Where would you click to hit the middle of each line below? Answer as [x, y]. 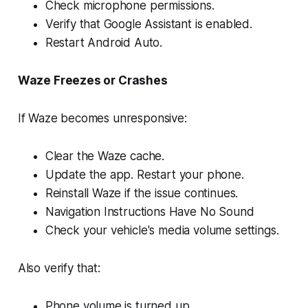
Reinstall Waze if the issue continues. [143, 193]
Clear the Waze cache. [105, 156]
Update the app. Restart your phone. [146, 174]
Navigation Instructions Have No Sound [150, 211]
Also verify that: [59, 268]
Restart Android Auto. [105, 42]
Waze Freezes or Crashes [92, 80]
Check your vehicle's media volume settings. [162, 230]
